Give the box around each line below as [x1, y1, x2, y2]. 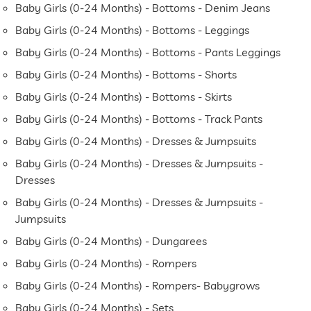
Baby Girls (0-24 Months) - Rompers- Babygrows [15, 278, 260, 293]
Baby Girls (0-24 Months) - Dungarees [15, 234, 208, 249]
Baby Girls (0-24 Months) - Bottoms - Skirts [15, 90, 233, 104]
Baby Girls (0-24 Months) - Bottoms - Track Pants [15, 112, 263, 126]
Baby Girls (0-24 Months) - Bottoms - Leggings [15, 23, 250, 37]
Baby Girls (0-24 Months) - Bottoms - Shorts [15, 67, 237, 82]
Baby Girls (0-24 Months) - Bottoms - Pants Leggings [15, 45, 281, 60]
